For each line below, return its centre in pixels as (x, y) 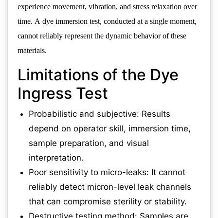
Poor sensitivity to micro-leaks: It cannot (107, 173)
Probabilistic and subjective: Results (100, 114)
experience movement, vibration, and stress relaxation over (107, 7)
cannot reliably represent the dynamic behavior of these (102, 36)
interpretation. (56, 158)
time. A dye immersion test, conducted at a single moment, (107, 21)
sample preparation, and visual (89, 143)
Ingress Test (63, 93)
